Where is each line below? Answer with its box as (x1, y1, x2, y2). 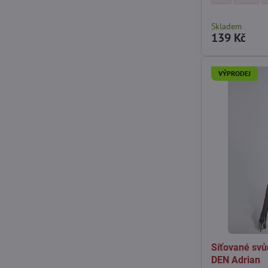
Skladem (211, 20, 242, 32)
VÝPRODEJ (218, 68, 251, 78)
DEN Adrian (211, 254, 261, 266)
